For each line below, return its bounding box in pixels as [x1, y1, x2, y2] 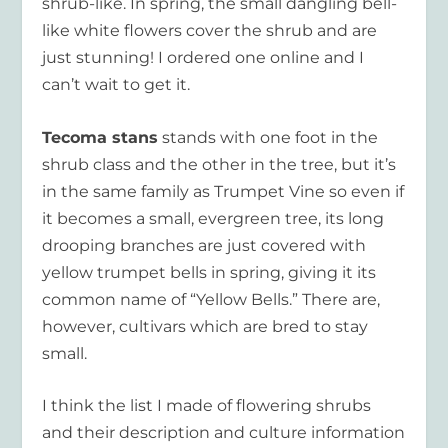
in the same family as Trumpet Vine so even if [42, 181, 405, 201]
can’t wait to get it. [42, 75, 191, 95]
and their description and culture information [42, 423, 406, 443]
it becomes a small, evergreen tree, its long [42, 208, 385, 228]
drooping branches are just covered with [42, 235, 367, 255]
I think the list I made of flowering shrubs [42, 396, 372, 416]
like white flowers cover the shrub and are [42, 21, 378, 41]
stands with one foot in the [158, 127, 379, 147]
